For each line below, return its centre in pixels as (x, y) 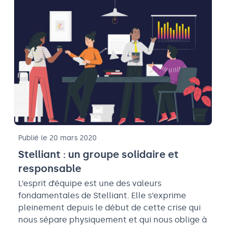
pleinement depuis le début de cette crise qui (109, 207)
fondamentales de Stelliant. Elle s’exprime (102, 195)
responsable (50, 168)
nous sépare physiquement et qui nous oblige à (112, 219)
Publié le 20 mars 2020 (58, 138)
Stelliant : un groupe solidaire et (98, 154)
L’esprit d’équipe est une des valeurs (90, 183)
